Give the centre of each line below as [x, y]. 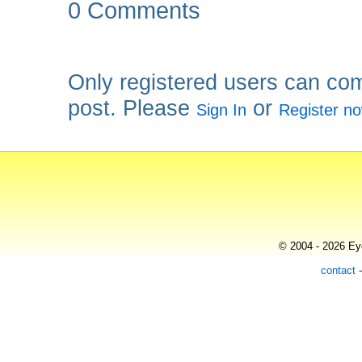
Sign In [222, 110]
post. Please [133, 108]
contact [338, 270]
